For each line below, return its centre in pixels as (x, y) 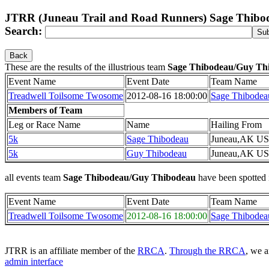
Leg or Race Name (44, 125)
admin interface (34, 262)
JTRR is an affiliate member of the (71, 251)
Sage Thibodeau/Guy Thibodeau (129, 178)
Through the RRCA (207, 251)
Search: (25, 31)
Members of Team (45, 110)
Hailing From (236, 125)
